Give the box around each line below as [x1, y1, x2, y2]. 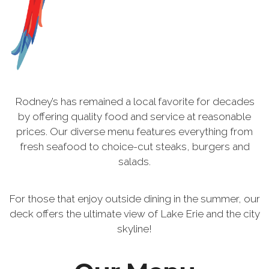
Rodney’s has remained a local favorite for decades [14, 95, 255, 107]
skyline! [117, 223, 152, 235]
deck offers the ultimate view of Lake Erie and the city [9, 208, 260, 220]
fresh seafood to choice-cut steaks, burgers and [19, 141, 250, 153]
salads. [118, 156, 151, 168]
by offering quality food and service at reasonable [18, 110, 251, 122]
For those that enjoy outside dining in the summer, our [9, 193, 260, 205]
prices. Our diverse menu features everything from [16, 125, 253, 138]
